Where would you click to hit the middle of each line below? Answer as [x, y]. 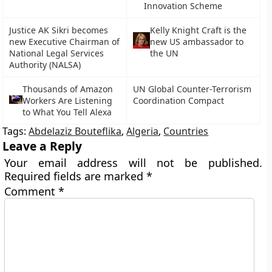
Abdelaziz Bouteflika [75, 131]
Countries [186, 131]
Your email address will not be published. [133, 163]
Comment [32, 191]
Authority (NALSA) [45, 65]
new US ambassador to [197, 42]
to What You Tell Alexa [67, 112]
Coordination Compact [179, 100]
